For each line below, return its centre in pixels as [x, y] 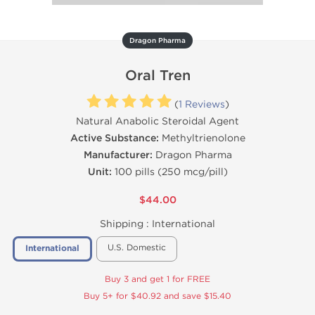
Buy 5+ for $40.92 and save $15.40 [157, 296]
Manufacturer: [118, 155]
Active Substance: [114, 138]
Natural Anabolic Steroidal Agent [157, 121]
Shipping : [126, 224]
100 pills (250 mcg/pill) [169, 172]
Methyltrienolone [202, 138]
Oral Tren [157, 76]
